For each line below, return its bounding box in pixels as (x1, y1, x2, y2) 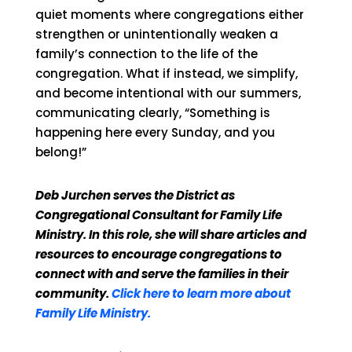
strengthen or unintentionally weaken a (35, 26, 278, 42)
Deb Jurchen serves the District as (35, 187, 235, 203)
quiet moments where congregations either (35, 6, 304, 23)
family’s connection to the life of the (35, 46, 258, 62)
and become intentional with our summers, (35, 85, 301, 101)
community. (35, 285, 112, 302)
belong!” (35, 144, 86, 160)
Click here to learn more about (111, 285, 291, 302)
